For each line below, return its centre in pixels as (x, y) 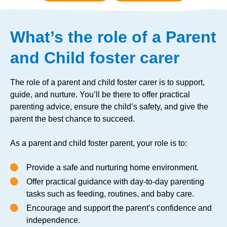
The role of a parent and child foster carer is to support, (107, 83)
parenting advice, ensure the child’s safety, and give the (109, 107)
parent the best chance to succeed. (72, 119)
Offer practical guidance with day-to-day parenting (115, 182)
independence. (53, 220)
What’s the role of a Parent (113, 37)
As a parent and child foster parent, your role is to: (99, 143)
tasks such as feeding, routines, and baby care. (110, 194)
